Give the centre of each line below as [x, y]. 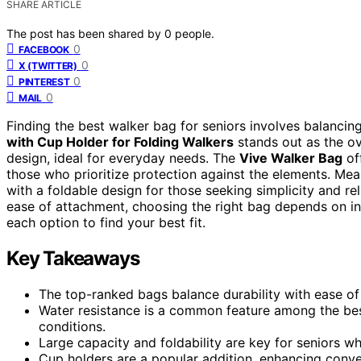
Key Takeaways [73, 258]
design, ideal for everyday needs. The [123, 158]
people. [195, 33]
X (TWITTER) [48, 65]
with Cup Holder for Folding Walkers [120, 141]
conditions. [72, 326]
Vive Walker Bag [291, 158]
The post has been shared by [85, 33]
